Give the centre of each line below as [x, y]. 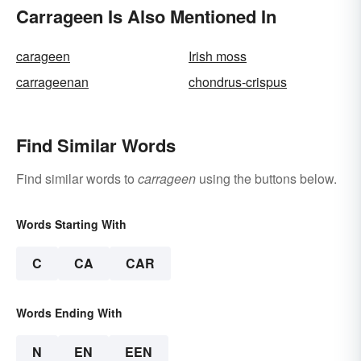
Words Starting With [71, 224]
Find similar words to [77, 178]
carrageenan [52, 81]
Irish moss [218, 56]
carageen [43, 56]
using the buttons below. [266, 178]
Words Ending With [69, 312]
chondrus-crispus [238, 81]
